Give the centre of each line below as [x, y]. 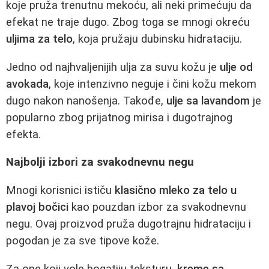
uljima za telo [39, 39]
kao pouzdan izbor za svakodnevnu [157, 207]
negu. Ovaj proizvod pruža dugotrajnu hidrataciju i [128, 224]
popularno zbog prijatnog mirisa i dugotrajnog [119, 117]
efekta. [23, 134]
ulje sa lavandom [208, 101]
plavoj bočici [37, 207]
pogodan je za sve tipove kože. [83, 240]
